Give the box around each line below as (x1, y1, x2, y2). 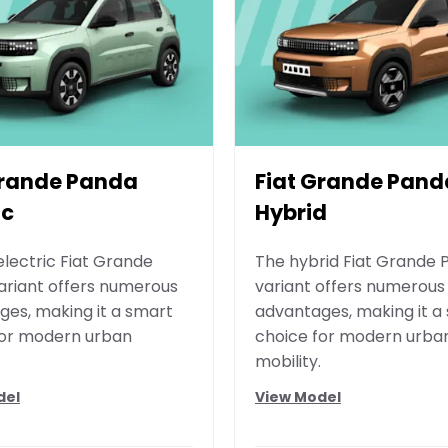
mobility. (255, 350, 321, 374)
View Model (255, 386, 341, 407)
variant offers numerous (255, 275, 445, 299)
